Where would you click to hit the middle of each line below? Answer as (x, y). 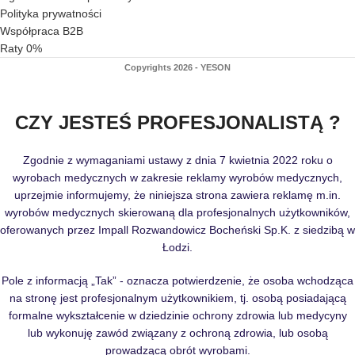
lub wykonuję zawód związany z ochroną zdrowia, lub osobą (177, 332)
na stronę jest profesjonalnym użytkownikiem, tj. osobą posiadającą (177, 298)
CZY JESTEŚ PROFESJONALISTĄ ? (177, 122)
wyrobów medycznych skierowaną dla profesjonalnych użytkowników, (177, 212)
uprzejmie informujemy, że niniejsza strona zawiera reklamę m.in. (177, 195)
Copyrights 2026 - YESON (177, 67)
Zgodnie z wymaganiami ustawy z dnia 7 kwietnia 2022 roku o (177, 160)
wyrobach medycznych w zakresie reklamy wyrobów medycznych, (177, 177)
